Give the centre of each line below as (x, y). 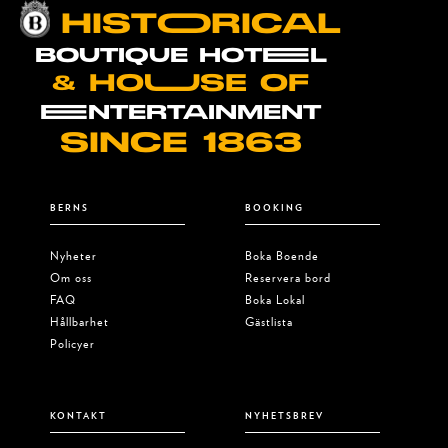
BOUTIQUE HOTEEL (180, 56)
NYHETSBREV (284, 416)
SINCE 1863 (180, 144)
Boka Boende (282, 256)
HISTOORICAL (201, 25)
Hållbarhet (79, 322)
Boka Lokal (275, 300)
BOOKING (274, 208)
